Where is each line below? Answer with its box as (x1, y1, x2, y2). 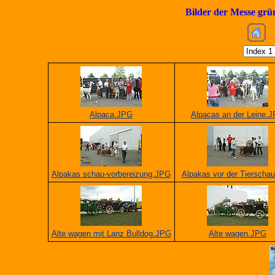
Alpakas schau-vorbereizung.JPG (52, 169, 171, 179)
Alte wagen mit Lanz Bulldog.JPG (51, 229, 171, 238)
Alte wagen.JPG (209, 229, 266, 238)
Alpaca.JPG (90, 110, 133, 119)
